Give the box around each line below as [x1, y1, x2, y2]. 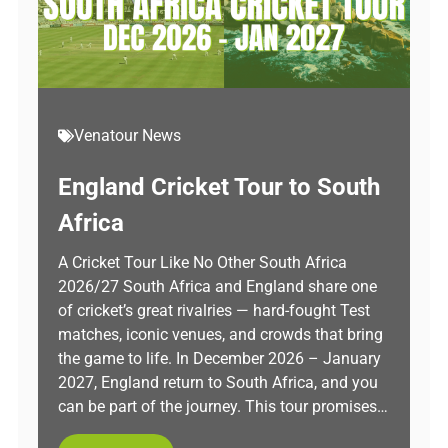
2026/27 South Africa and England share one [58, 277, 377, 296]
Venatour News [74, 126, 181, 145]
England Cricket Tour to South [58, 173, 380, 201]
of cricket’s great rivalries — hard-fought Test [58, 301, 370, 320]
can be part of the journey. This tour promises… [58, 397, 388, 416]
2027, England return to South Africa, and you [58, 373, 378, 392]
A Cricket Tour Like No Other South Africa [58, 253, 347, 272]
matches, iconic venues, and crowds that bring [58, 325, 383, 344]
